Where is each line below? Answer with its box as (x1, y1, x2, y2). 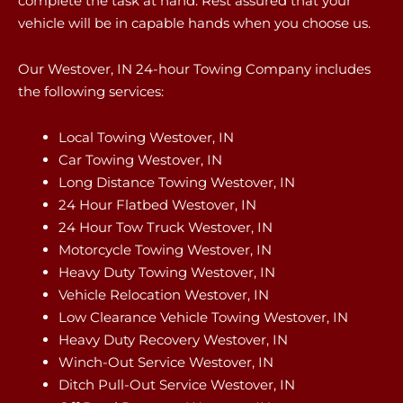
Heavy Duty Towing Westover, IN (58, 264, 275, 281)
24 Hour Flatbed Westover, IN (58, 196, 256, 213)
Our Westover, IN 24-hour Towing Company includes (18, 59, 371, 77)
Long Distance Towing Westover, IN (58, 174, 295, 191)
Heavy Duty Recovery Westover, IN (58, 331, 288, 348)
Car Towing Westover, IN (58, 151, 222, 168)
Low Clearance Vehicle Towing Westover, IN (58, 309, 348, 326)
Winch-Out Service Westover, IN (58, 354, 273, 371)
